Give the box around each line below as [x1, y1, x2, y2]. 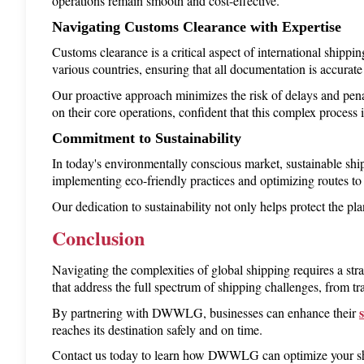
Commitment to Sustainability [52, 129, 241, 146]
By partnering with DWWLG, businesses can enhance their [52, 303, 359, 321]
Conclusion [52, 223, 145, 253]
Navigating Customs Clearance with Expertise [52, 18, 341, 35]
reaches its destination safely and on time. [52, 320, 262, 338]
